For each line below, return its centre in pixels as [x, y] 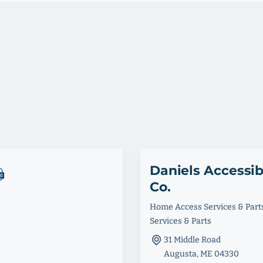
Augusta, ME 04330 [201, 254]
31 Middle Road [192, 240]
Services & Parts [180, 221]
